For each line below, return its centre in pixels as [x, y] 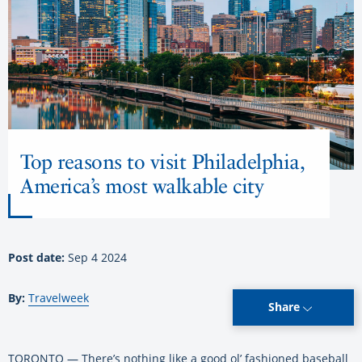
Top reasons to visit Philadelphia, [162, 161]
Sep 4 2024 [97, 257]
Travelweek [59, 297]
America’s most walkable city [142, 185]
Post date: [38, 257]
